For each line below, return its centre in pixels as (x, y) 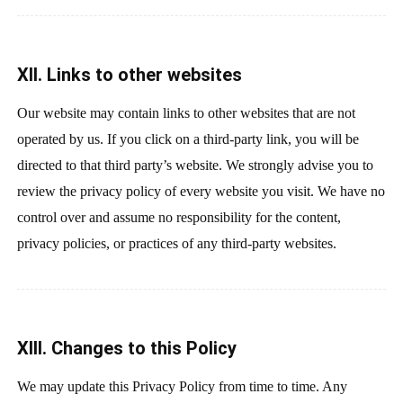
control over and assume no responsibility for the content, (179, 217)
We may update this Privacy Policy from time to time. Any (182, 387)
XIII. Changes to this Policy (126, 349)
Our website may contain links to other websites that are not (186, 112)
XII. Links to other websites (129, 74)
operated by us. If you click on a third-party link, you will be (188, 139)
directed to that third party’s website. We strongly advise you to (195, 165)
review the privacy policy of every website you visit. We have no (201, 191)
